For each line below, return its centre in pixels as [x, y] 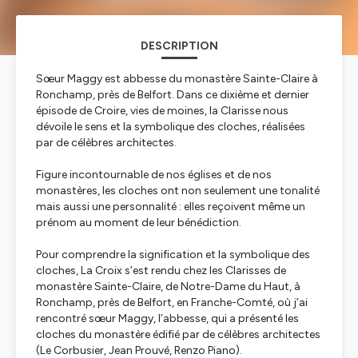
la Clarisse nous [249, 111]
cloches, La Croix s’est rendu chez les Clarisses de [161, 270]
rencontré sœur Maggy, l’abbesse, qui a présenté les [167, 318]
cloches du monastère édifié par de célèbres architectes [178, 334]
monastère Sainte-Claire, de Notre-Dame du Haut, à [168, 286]
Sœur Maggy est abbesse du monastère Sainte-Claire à [177, 79]
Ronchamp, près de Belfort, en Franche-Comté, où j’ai [172, 302]
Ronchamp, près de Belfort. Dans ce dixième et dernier [173, 95]
